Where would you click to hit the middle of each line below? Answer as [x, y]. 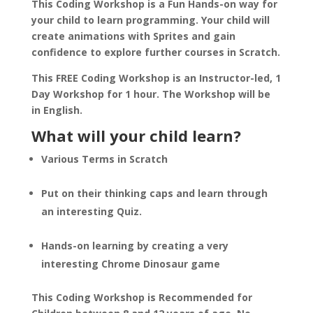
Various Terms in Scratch [104, 159]
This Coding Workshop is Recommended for [141, 297]
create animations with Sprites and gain [133, 36]
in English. [57, 110]
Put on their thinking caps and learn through [154, 193]
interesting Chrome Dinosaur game [130, 264]
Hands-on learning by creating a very [134, 246]
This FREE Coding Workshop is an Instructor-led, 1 [156, 78]
